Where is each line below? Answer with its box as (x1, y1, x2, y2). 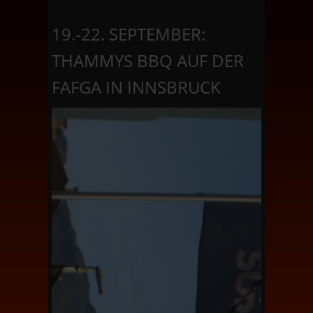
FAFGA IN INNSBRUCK (52, 75, 221, 99)
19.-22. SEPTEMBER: (52, 22, 205, 45)
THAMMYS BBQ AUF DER (52, 48, 244, 72)
